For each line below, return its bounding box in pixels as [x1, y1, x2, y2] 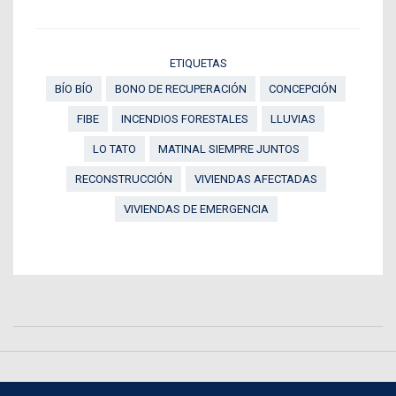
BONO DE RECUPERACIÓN [115, 81, 247, 95]
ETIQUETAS [169, 56, 227, 70]
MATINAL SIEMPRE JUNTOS [157, 141, 300, 156]
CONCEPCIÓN [269, 81, 337, 95]
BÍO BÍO [55, 81, 93, 95]
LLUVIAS [270, 111, 316, 126]
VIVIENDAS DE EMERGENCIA [123, 202, 269, 216]
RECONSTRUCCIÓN [74, 171, 172, 186]
